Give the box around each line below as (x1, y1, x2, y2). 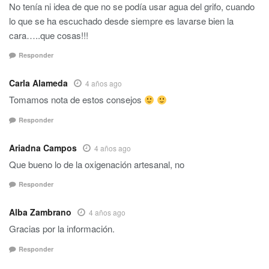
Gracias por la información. (9, 222, 115, 235)
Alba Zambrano (9, 206, 71, 219)
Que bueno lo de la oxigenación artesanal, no (9, 157, 184, 171)
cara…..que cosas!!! (9, 28, 88, 41)
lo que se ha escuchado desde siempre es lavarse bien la (9, 14, 234, 27)
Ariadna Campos (9, 141, 77, 154)
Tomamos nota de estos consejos (9, 93, 144, 106)
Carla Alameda (9, 77, 68, 89)
